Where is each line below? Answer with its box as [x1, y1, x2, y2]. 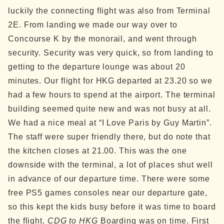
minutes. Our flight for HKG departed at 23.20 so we [8, 76, 212, 85]
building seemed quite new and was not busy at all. [8, 104, 211, 113]
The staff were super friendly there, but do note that [8, 132, 210, 141]
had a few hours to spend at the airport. [8, 90, 163, 99]
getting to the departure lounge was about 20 [8, 62, 185, 71]
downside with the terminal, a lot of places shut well [8, 160, 213, 169]
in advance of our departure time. [8, 174, 139, 183]
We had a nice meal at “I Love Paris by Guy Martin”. [8, 118, 212, 127]
